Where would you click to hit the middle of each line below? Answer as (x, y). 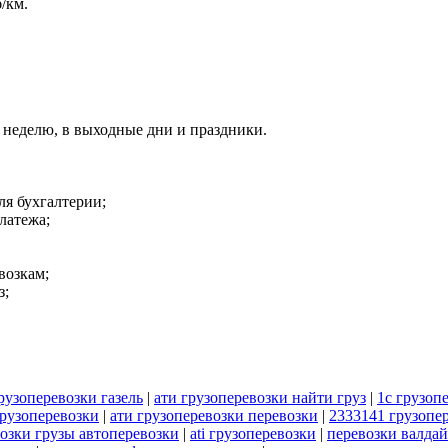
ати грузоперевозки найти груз (260, 398)
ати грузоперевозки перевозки (214, 416)
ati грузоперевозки (253, 434)
